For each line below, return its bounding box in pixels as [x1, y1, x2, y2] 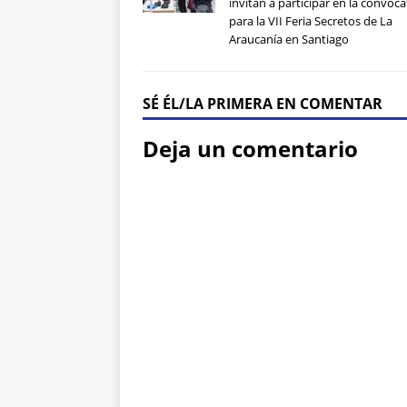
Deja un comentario [143, 134, 358, 164]
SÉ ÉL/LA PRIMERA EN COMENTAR [143, 94, 382, 114]
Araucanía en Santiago [229, 31, 349, 48]
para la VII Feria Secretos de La [229, 13, 392, 30]
